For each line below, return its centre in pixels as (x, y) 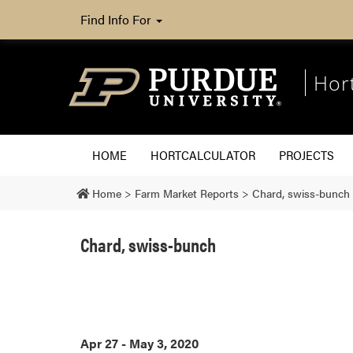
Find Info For (117, 19)
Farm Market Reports (187, 193)
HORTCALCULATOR (203, 154)
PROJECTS (307, 154)
